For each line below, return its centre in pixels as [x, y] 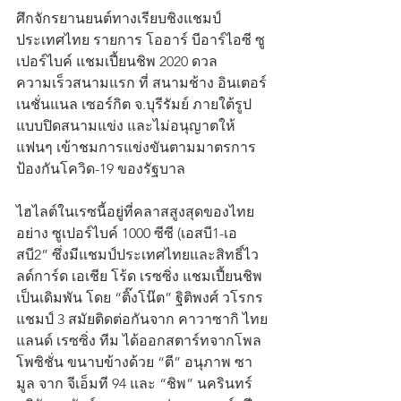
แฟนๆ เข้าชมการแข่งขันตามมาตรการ [136, 147]
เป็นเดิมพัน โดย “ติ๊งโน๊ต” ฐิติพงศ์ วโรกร [141, 297]
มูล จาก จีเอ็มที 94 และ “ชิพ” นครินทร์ [136, 383]
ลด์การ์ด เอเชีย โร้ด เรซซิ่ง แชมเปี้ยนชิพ [141, 276]
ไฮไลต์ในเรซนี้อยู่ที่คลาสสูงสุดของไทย [135, 211]
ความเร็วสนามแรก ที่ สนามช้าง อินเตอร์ [141, 82]
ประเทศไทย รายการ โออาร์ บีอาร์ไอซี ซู [141, 39]
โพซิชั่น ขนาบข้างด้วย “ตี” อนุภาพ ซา [134, 362]
